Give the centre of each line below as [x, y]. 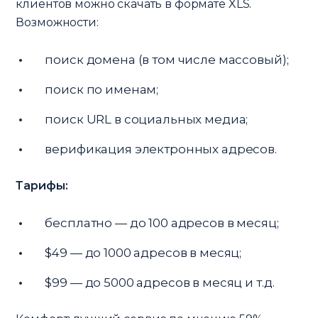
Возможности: [57, 22]
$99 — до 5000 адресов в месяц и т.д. [160, 282]
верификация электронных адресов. [161, 149]
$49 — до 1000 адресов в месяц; [143, 252]
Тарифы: [42, 185]
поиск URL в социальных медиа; [147, 119]
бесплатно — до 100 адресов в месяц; [162, 223]
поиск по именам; [102, 89]
